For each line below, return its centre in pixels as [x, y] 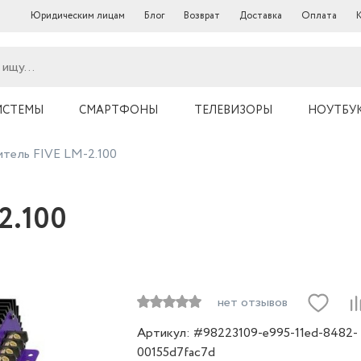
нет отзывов [253, 303]
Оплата [319, 16]
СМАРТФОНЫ [118, 110]
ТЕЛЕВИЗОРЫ [233, 110]
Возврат [202, 16]
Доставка [261, 16]
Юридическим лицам [78, 16]
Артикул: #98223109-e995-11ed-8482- [247, 333]
